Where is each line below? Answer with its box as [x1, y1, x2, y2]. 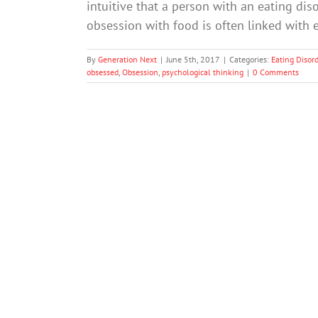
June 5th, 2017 [166, 53, 220, 65]
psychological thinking [162, 66, 243, 77]
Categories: [229, 53, 271, 65]
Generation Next [98, 53, 157, 65]
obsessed [87, 66, 119, 77]
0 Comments [253, 66, 299, 77]
